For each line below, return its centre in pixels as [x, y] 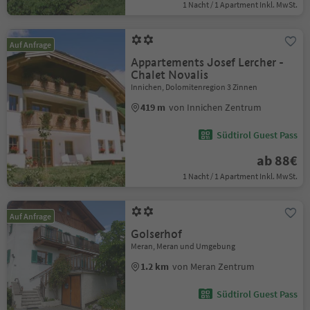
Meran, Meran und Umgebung [183, 246]
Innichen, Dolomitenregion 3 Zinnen [194, 87]
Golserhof [157, 234]
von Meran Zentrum [214, 266]
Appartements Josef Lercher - [208, 63]
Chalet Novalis [170, 75]
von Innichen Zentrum [216, 107]
